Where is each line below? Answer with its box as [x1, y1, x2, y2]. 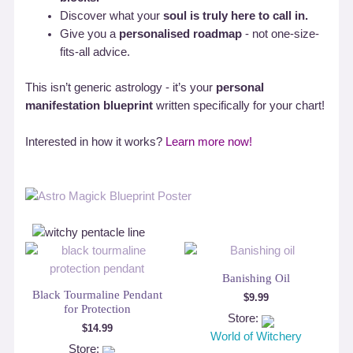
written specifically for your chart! [153, 98, 325, 112]
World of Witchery [210, 329, 302, 343]
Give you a [60, 27, 120, 40]
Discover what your [60, 9, 164, 22]
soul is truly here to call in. [163, 9, 309, 22]
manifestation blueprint [25, 98, 154, 112]
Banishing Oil [221, 272, 290, 285]
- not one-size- [242, 27, 320, 40]
